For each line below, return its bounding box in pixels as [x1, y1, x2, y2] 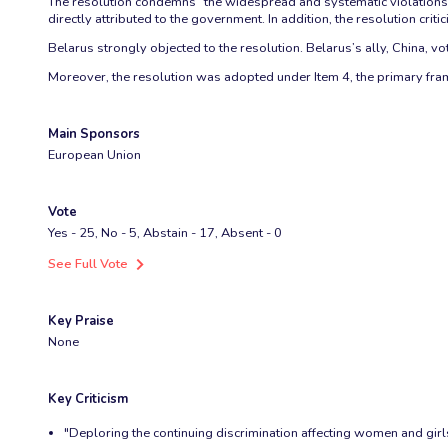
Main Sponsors [48, 125, 140, 144]
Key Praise [48, 312, 114, 331]
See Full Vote [48, 255, 128, 274]
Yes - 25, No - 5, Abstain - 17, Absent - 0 [48, 224, 282, 243]
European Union [48, 146, 141, 165]
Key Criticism [48, 390, 128, 409]
